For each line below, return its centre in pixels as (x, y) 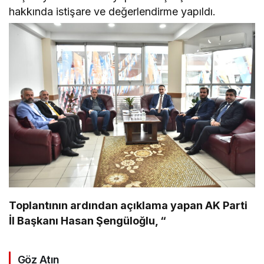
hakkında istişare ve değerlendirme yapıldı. (113, 11)
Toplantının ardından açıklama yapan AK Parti (128, 206)
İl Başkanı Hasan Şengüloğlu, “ (88, 221)
